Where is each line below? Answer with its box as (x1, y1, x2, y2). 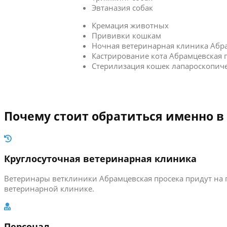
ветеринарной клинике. (4, 183, 94, 194)
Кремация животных (91, 20, 169, 30)
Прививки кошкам (91, 30, 161, 41)
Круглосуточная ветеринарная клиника (4, 152, 197, 165)
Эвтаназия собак (91, 2, 153, 13)
